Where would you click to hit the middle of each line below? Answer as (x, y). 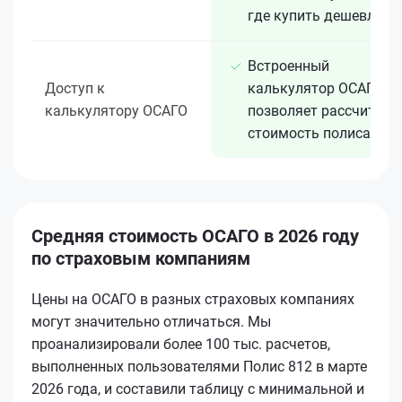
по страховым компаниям (141, 258)
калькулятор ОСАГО (315, 88)
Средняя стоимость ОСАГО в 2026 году (195, 236)
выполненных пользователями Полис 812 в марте (199, 366)
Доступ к (75, 88)
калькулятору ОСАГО (116, 110)
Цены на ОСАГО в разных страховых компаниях (193, 299)
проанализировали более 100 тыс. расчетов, (181, 344)
